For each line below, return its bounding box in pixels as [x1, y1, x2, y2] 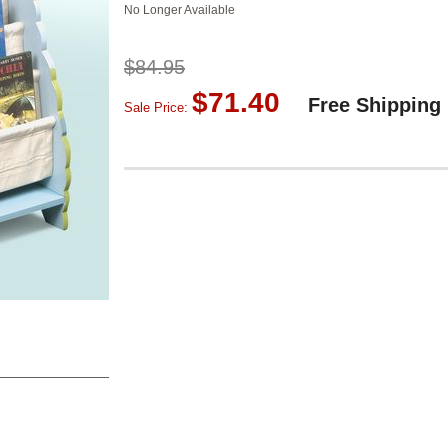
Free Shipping [307, 94, 441, 116]
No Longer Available [124, 3, 235, 17]
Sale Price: [124, 100, 192, 115]
